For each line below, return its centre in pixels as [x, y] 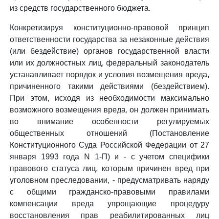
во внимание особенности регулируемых [109, 121]
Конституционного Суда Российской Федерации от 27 [109, 145]
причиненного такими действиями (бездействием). [109, 86]
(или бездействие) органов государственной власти [109, 51]
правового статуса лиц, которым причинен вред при [109, 168]
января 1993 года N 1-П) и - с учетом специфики [109, 157]
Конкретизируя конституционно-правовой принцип [109, 28]
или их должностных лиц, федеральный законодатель [109, 63]
